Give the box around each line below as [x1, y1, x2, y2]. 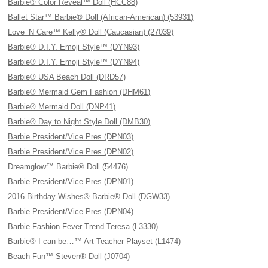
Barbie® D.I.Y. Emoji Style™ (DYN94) [8, 57, 140, 66]
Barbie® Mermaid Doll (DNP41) [8, 102, 116, 111]
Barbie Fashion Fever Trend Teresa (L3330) [8, 222, 159, 231]
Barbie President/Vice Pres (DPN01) [8, 177, 134, 186]
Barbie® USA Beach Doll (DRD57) [8, 72, 126, 81]
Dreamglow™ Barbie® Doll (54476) [8, 162, 129, 171]
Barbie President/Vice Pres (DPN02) [8, 147, 134, 156]
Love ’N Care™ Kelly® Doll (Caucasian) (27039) [8, 28, 174, 36]
